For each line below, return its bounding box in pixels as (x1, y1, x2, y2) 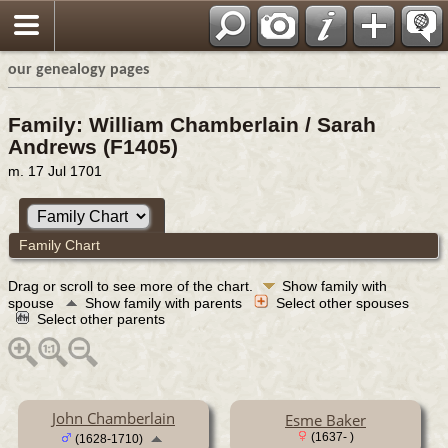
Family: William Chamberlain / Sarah (8, 113, 376, 136)
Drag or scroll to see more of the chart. (8, 277, 257, 294)
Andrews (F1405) (8, 135, 178, 158)
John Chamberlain (52, 407, 175, 428)
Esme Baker (285, 409, 366, 430)
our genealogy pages (8, 62, 149, 78)
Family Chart (18, 236, 104, 253)
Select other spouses (276, 294, 413, 311)
